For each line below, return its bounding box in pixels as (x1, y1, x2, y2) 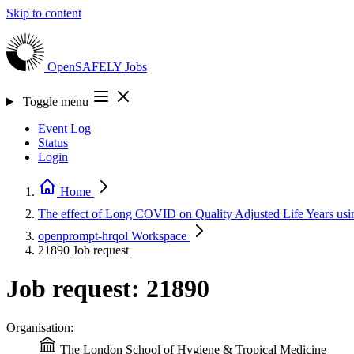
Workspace (131, 229, 186, 243)
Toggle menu (22, 95, 88, 108)
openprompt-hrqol (38, 229, 131, 243)
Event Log (38, 122, 91, 135)
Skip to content (6, 6, 81, 20)
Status (38, 136, 68, 149)
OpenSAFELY (47, 60, 125, 73)
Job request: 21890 (6, 274, 209, 303)
